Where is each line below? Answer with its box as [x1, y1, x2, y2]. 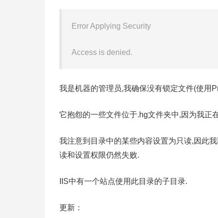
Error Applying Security [72, 22, 151, 30]
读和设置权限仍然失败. [59, 151, 139, 159]
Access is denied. [72, 48, 132, 56]
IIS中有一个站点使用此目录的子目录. [59, 177, 187, 185]
